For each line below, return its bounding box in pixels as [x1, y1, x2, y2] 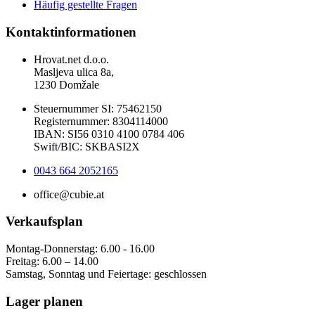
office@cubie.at [34, 188, 104, 200]
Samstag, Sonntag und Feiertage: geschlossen [6, 268, 207, 281]
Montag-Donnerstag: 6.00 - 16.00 [6, 243, 155, 255]
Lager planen [6, 293, 83, 309]
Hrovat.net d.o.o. [34, 53, 109, 65]
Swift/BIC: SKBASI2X [34, 140, 140, 153]
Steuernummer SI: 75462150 [34, 102, 162, 115]
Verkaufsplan [6, 214, 83, 229]
